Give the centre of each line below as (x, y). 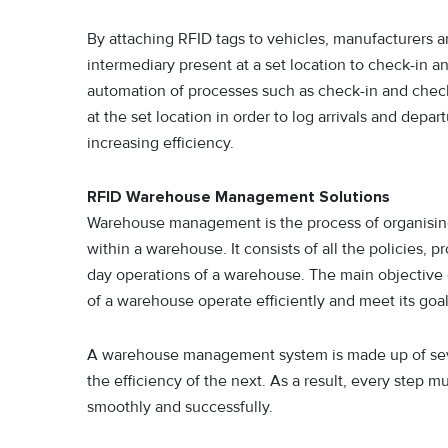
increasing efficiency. (160, 142)
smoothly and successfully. (180, 406)
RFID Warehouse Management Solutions (238, 196)
